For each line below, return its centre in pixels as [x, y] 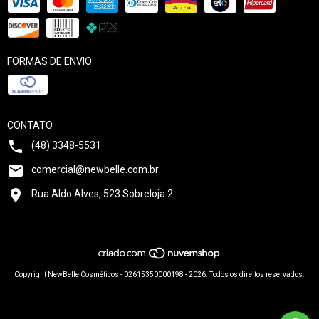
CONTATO [30, 125]
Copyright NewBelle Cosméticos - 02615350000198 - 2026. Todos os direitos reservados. [159, 275]
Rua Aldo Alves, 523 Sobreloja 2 [102, 193]
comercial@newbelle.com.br [95, 169]
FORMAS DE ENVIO [49, 61]
